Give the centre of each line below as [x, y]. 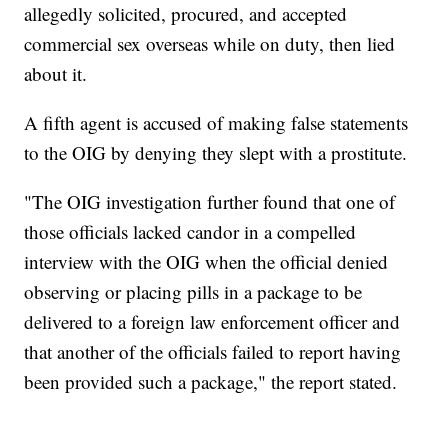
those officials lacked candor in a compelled [190, 232]
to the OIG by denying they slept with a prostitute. [216, 153]
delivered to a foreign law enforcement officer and [212, 322]
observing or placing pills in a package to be [193, 292]
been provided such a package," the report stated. [211, 382]
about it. [56, 74]
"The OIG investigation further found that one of [210, 202]
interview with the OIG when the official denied [206, 262]
